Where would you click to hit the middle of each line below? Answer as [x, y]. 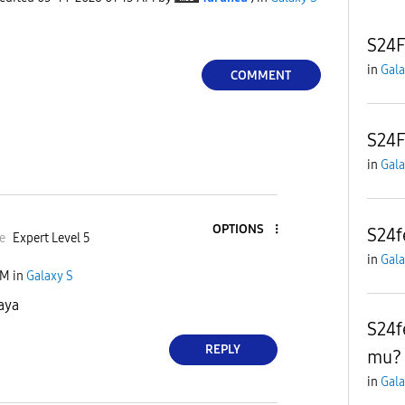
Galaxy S [50, 277]
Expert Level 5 [51, 238]
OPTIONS [238, 230]
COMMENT [261, 75]
